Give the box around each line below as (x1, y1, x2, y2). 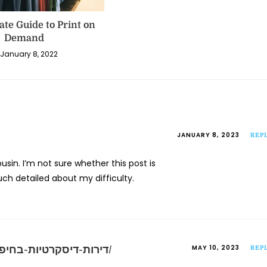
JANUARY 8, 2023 (177, 131, 240, 140)
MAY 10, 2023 (192, 243, 240, 253)
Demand (4, 33, 44, 44)
